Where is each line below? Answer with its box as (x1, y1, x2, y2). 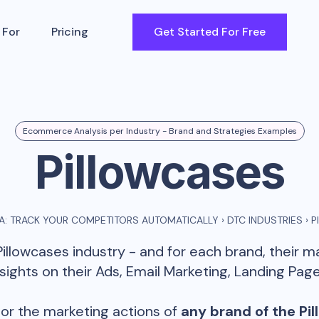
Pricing (51, 23, 88, 39)
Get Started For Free (153, 23, 266, 39)
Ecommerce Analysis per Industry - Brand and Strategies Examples (22, 125, 297, 137)
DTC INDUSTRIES (226, 214, 303, 226)
